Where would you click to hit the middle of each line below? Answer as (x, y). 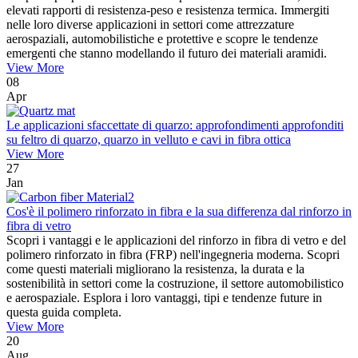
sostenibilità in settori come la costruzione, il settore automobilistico (175, 284)
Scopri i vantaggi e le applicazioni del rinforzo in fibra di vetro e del (176, 241)
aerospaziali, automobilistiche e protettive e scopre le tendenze (162, 39)
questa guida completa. (64, 312)
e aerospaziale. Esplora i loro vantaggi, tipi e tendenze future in (164, 298)
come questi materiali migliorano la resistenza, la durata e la (155, 269)
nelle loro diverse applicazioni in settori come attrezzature (150, 25)
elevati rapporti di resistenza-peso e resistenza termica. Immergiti (168, 10)
